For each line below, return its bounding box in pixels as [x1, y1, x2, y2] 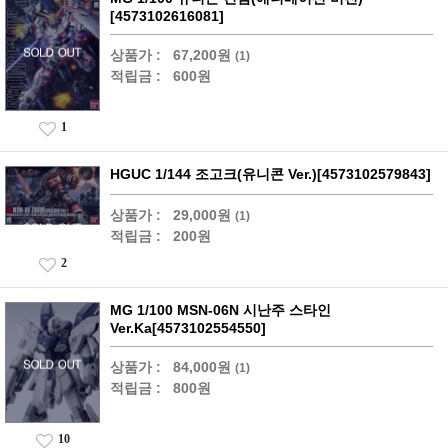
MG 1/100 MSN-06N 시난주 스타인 [110, 302, 331, 319]
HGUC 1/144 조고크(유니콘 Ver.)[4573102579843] [110, 166, 431, 183]
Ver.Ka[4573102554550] [110, 320, 266, 337]
